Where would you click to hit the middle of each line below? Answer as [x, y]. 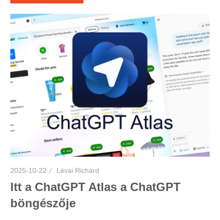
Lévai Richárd [78, 170]
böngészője [43, 203]
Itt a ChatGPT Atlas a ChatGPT [96, 187]
